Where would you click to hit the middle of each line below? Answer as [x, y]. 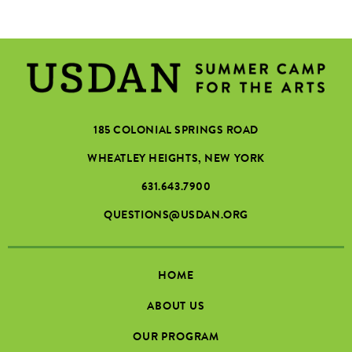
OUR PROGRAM [176, 337]
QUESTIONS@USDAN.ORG [176, 216]
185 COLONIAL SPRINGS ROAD [176, 132]
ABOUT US [176, 307]
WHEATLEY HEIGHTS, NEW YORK [176, 160]
